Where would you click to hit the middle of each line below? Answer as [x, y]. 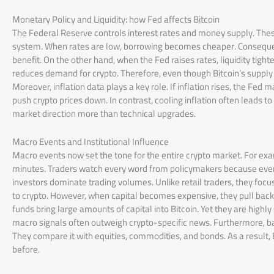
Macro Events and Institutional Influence [91, 141]
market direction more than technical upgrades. [104, 113]
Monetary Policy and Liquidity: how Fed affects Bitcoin [116, 19]
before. [26, 249]
